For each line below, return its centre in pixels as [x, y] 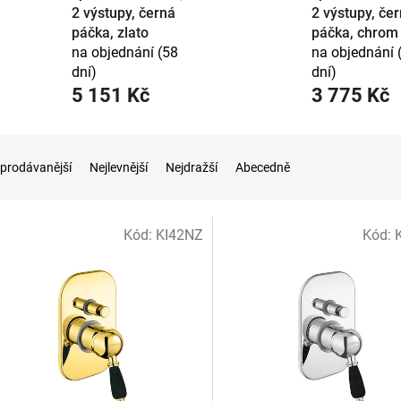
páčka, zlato [110, 33]
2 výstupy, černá [124, 13]
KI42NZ [179, 235]
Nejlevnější [119, 168]
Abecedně [263, 168]
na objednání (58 [125, 53]
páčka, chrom [354, 33]
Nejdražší [192, 168]
